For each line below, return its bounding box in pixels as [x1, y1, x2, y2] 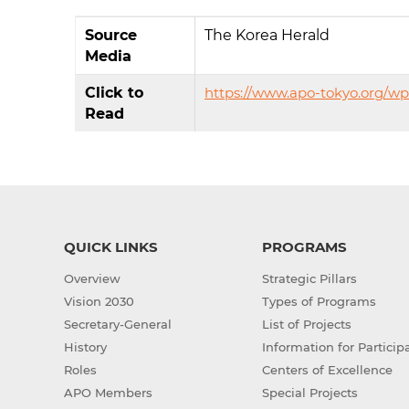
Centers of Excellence [261, 362, 393, 377]
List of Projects [261, 316, 351, 331]
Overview [64, 270, 121, 286]
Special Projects [261, 384, 358, 400]
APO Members [64, 384, 152, 400]
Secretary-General [64, 316, 172, 331]
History [64, 339, 107, 354]
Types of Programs [261, 293, 376, 309]
